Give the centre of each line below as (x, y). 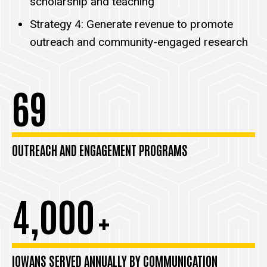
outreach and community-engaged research (139, 42)
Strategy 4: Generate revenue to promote (131, 24)
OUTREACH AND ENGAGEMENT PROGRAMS (100, 150)
